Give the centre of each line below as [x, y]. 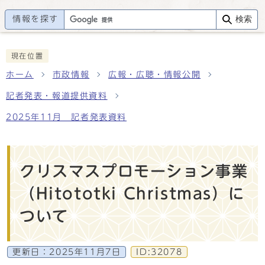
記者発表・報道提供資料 [57, 96]
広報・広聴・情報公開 [155, 75]
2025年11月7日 [85, 252]
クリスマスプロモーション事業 [134, 171]
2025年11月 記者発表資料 [66, 117]
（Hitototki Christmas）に [132, 193]
